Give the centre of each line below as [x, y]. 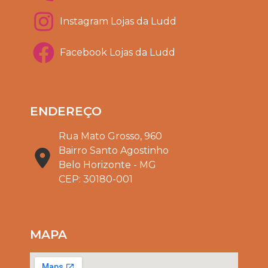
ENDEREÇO [66, 111]
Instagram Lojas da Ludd [118, 21]
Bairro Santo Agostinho [113, 150]
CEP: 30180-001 [95, 179]
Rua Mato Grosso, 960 [110, 136]
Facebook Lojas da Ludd [118, 52]
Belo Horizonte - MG [107, 165]
